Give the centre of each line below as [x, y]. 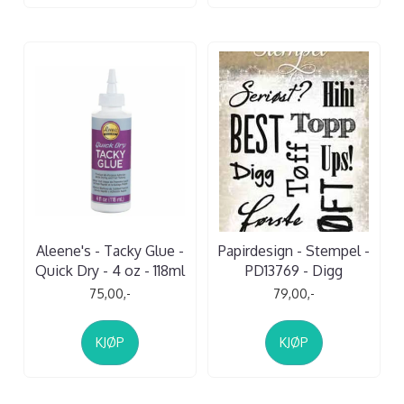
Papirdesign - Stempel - [294, 250]
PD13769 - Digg [294, 270]
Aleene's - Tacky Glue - [110, 250]
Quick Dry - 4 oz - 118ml [110, 270]
